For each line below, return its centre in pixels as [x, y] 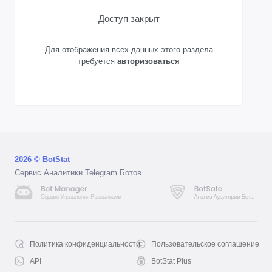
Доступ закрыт [129, 19]
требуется [97, 61]
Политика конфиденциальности [85, 244]
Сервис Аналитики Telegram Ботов [78, 173]
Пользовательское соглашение [205, 244]
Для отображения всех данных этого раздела [129, 50]
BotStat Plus [171, 261]
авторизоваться [148, 61]
